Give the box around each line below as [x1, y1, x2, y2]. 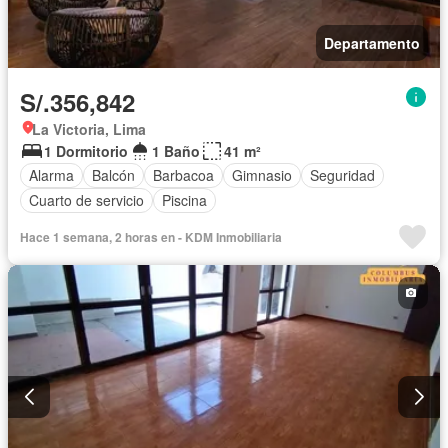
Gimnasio [232, 165, 292, 186]
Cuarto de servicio [29, 190, 144, 211]
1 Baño [152, 140, 200, 161]
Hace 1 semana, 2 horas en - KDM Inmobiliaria [20, 227, 282, 246]
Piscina [162, 190, 207, 211]
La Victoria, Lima [32, 118, 146, 139]
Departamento [324, 32, 420, 53]
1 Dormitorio [44, 140, 128, 161]
